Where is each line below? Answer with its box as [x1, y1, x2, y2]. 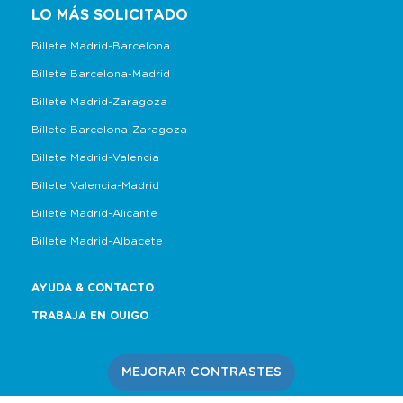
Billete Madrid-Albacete [31, 236, 163, 246]
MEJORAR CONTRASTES [121, 366, 282, 379]
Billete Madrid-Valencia [31, 152, 159, 163]
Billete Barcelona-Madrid [31, 68, 170, 79]
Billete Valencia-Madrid [31, 180, 159, 191]
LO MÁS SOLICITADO [31, 8, 188, 22]
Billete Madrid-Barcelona [31, 40, 170, 51]
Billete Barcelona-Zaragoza [31, 124, 187, 135]
